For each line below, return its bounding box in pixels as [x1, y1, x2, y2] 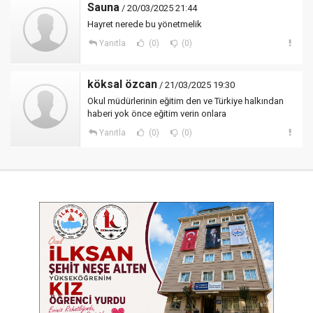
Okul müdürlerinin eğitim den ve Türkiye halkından [87, 96, 284, 106]
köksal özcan [87, 78, 157, 91]
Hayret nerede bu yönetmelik [87, 19, 202, 29]
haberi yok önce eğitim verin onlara [87, 108, 226, 119]
